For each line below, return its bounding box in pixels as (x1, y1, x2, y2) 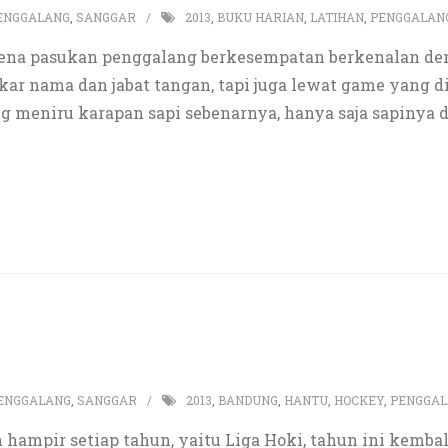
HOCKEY (334, 392, 384, 409)
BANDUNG (218, 392, 278, 409)
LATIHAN (310, 9, 364, 26)
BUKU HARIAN (217, 9, 304, 26)
